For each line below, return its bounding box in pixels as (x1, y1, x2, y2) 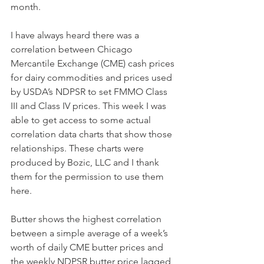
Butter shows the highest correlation (11, 213, 164, 225)
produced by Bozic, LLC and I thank (11, 157, 161, 168)
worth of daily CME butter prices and (11, 242, 166, 253)
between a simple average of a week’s (11, 227, 170, 239)
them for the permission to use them (11, 171, 166, 182)
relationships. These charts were (11, 143, 146, 154)
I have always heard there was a (11, 29, 141, 41)
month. (11, 1, 41, 12)
